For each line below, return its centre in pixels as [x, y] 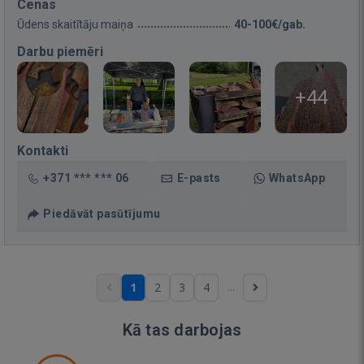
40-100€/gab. [270, 24]
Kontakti [43, 150]
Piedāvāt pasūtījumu [102, 213]
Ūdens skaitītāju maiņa [75, 24]
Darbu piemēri [60, 51]
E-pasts [199, 178]
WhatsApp [297, 178]
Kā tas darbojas [182, 329]
